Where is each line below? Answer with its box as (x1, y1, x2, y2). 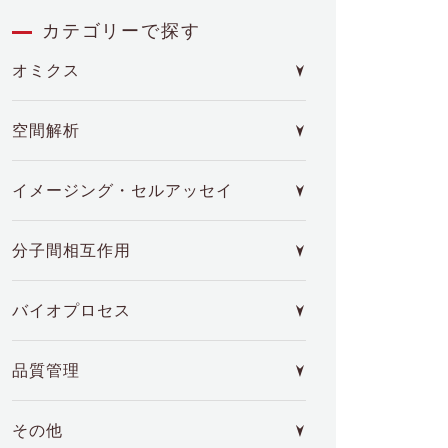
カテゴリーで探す (42, 21, 201, 41)
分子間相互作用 (12, 241, 131, 259)
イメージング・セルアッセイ (12, 181, 233, 199)
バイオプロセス (12, 301, 131, 319)
